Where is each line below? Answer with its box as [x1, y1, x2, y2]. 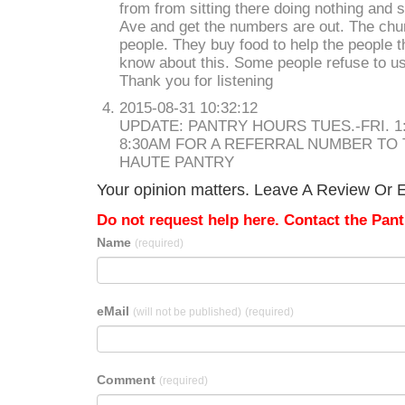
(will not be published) [133, 306, 241, 318]
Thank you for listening [119, 72, 273, 89]
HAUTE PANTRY [119, 154, 234, 171]
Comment [97, 372, 159, 387]
